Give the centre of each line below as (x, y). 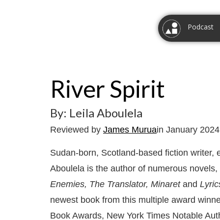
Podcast (201, 27)
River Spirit (108, 89)
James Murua (130, 130)
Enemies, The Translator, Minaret (116, 184)
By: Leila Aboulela (96, 113)
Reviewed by (77, 130)
